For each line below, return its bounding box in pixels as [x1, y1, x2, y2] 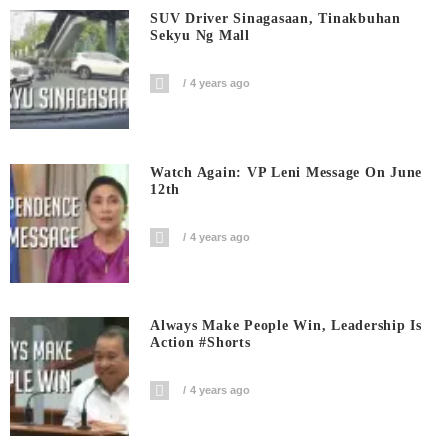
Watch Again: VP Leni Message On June [150, 164, 423, 180]
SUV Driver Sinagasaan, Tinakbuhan [150, 11, 401, 27]
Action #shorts [150, 335, 251, 351]
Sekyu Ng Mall [150, 28, 250, 44]
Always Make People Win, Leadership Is [150, 318, 422, 334]
